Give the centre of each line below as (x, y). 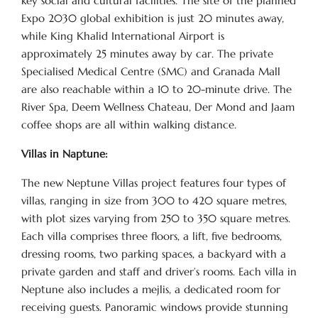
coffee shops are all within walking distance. (129, 125)
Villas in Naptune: (65, 154)
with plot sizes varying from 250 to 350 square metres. (156, 218)
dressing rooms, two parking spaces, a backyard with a (154, 254)
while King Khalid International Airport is (123, 36)
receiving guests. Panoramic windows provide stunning (155, 307)
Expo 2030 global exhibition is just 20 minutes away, (153, 18)
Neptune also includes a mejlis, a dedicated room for (151, 289)
